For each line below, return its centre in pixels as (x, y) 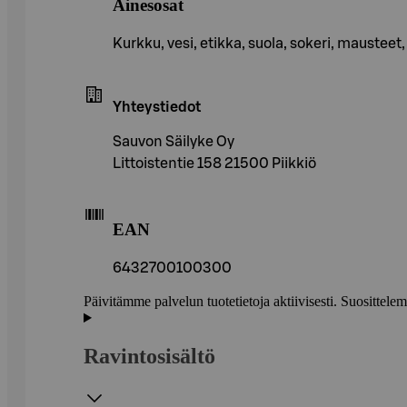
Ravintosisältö (149, 357)
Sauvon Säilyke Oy (174, 141)
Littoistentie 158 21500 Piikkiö (214, 163)
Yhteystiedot (157, 107)
